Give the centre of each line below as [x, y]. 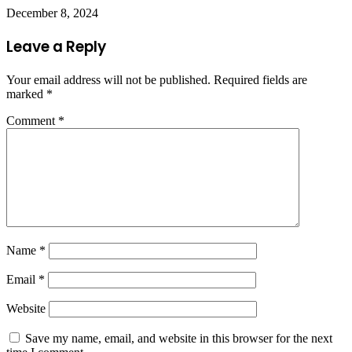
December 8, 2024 [52, 13]
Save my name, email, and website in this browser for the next [179, 338]
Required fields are [260, 79]
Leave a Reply [56, 46]
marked [26, 93]
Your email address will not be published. [108, 79]
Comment [32, 120]
